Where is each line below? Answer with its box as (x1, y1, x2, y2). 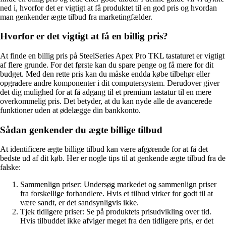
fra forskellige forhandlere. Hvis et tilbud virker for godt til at (20, 189, 213, 198)
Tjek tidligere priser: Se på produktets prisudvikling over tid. (20, 207, 211, 216)
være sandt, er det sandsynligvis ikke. (20, 198, 139, 207)
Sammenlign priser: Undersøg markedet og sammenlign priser (20, 180, 216, 189)
